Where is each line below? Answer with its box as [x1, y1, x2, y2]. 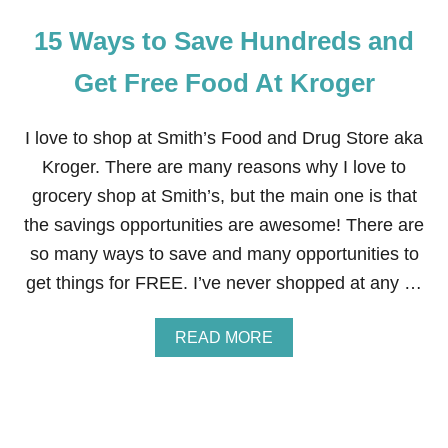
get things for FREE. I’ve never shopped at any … [26, 273, 422, 293]
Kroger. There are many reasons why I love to [42, 157, 406, 177]
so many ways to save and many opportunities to [29, 244, 419, 264]
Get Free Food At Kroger [73, 68, 375, 98]
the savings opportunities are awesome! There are [24, 215, 424, 235]
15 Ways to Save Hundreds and [34, 26, 414, 56]
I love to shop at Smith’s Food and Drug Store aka [25, 128, 423, 148]
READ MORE [175, 329, 273, 346]
